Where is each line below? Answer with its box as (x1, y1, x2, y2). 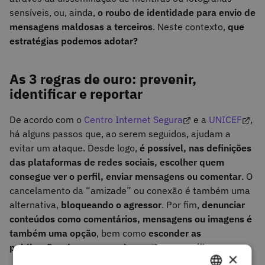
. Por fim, (161, 199, 202, 211)
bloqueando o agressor (61, 199, 161, 211)
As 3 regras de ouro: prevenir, (9, 70, 196, 88)
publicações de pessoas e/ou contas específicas (9, 241, 219, 254)
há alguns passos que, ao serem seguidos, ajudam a (9, 128, 231, 140)
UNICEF (209, 114, 242, 126)
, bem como (96, 227, 148, 240)
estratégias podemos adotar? (9, 35, 138, 47)
